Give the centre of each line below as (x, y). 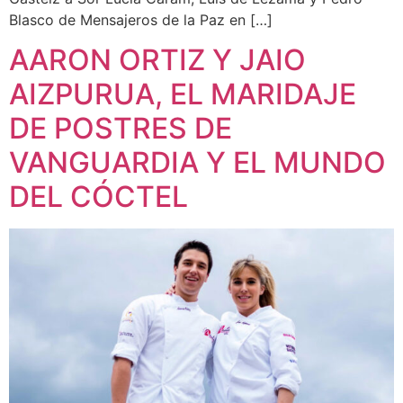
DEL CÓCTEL (99, 197)
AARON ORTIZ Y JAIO (157, 60)
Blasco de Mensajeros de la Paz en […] (141, 19)
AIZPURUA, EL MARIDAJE (183, 94)
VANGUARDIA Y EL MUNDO (197, 163)
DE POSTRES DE (121, 129)
